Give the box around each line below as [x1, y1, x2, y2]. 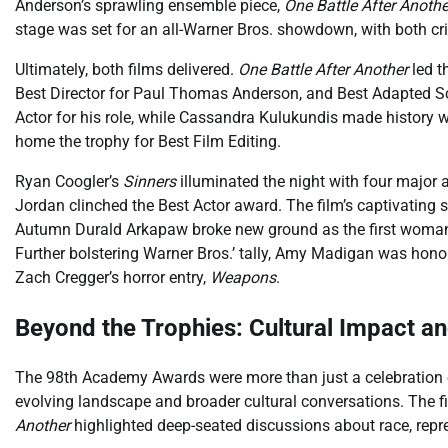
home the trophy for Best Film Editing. [15, 132, 281, 152]
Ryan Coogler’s [15, 172, 123, 192]
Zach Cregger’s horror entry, [15, 268, 210, 288]
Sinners [123, 172, 176, 192]
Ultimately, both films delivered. [15, 60, 238, 80]
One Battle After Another [238, 60, 408, 80]
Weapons [210, 268, 276, 288]
